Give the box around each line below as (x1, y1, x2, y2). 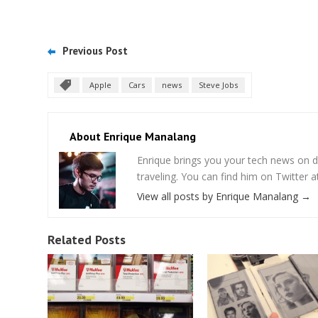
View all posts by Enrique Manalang (137, 189, 301, 203)
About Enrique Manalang (70, 128, 196, 143)
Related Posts (48, 231, 126, 248)
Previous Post (62, 43, 128, 57)
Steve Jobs (199, 79, 238, 90)
